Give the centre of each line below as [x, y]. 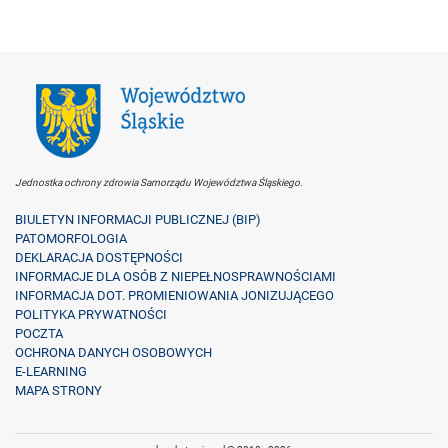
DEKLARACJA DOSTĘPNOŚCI [99, 258]
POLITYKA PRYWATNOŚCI [91, 315]
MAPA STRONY [58, 391]
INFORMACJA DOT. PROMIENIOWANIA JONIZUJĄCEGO [174, 296]
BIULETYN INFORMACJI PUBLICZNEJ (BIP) [138, 220]
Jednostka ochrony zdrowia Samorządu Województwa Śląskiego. [159, 183]
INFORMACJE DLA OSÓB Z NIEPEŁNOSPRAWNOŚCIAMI [175, 277]
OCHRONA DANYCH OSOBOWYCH [113, 353]
